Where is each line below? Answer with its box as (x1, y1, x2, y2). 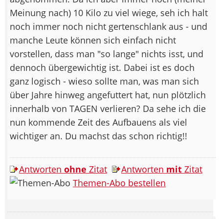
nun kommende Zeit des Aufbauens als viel (10, 116, 187, 128)
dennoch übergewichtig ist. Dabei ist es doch (10, 61, 195, 73)
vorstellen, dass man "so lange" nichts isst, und (10, 47, 203, 60)
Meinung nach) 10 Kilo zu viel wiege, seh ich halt (10, 6, 208, 19)
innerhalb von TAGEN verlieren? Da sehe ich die (10, 102, 206, 114)
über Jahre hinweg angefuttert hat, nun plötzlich (10, 88, 206, 101)
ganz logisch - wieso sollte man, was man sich (10, 75, 199, 87)
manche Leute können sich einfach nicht (10, 34, 176, 46)
